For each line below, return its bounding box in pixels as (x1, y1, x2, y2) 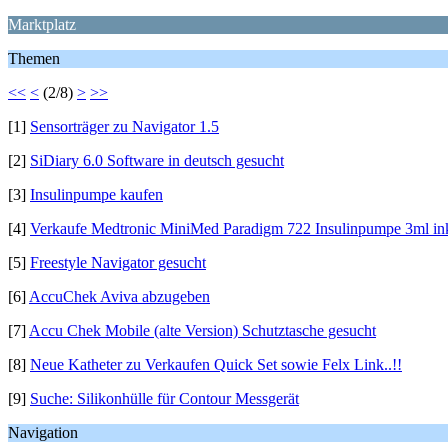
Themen (8, 50, 60, 67)
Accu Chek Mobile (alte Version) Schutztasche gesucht (29, 322, 376, 339)
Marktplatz (8, 16, 76, 33)
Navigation (8, 424, 78, 441)
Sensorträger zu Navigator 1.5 (30, 118, 219, 135)
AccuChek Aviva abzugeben (29, 288, 210, 305)
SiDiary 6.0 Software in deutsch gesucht (30, 152, 284, 169)
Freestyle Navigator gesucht (30, 254, 206, 271)
